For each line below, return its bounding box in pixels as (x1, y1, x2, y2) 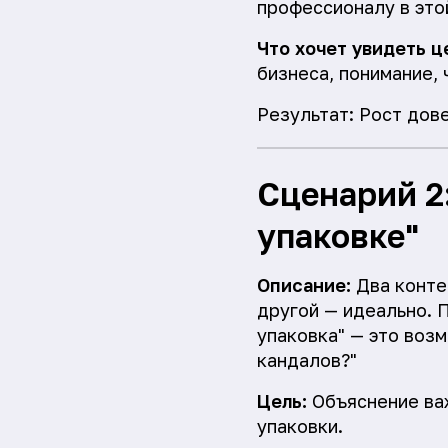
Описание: (257, 274, 351, 297)
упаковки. (257, 415, 343, 438)
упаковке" (257, 216, 419, 256)
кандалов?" (257, 349, 357, 372)
